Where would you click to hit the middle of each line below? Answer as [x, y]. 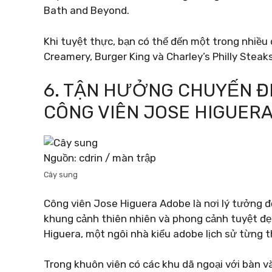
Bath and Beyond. [87, 10]
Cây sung [61, 175]
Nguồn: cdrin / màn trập [100, 158]
